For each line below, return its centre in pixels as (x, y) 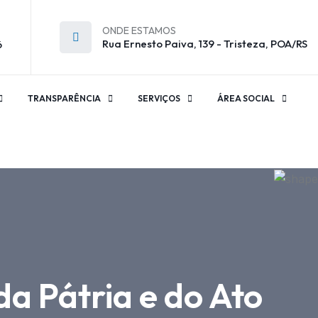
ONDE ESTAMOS (139, 31)
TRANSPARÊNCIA (64, 98)
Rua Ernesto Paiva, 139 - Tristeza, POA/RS (205, 44)
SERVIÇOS (159, 98)
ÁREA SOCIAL (246, 98)
